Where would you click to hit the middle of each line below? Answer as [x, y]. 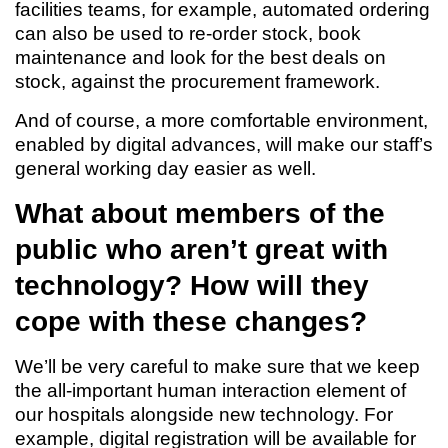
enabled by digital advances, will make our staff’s [224, 144]
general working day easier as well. [165, 168]
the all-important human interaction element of [210, 390]
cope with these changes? [191, 321]
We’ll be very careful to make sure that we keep [217, 366]
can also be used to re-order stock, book [188, 33]
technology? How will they [192, 285]
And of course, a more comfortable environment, [221, 120]
